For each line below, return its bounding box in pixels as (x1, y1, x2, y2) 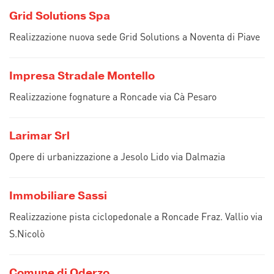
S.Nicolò (9, 227, 45, 240)
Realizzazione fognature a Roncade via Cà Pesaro (9, 90, 217, 103)
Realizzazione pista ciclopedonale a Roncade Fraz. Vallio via (9, 210, 262, 223)
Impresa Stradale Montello (9, 68, 155, 83)
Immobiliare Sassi (9, 188, 107, 203)
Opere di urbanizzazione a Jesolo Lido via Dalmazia (9, 150, 225, 163)
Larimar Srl (9, 128, 70, 143)
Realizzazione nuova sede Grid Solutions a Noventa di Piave (9, 30, 260, 43)
